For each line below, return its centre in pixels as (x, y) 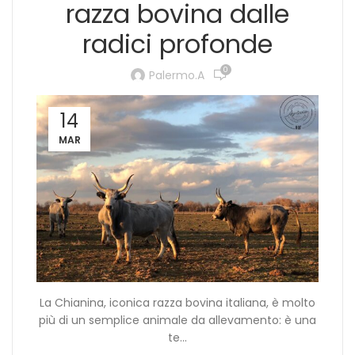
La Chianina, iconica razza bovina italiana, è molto (177, 302)
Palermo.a (177, 75)
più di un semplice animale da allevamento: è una (177, 320)
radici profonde (177, 44)
